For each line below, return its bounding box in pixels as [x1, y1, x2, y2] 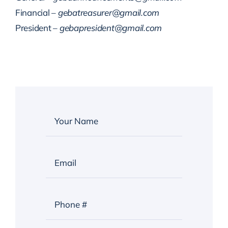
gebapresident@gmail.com [59, 22, 162, 34]
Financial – [15, 7, 58, 18]
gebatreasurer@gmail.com [58, 7, 160, 18]
